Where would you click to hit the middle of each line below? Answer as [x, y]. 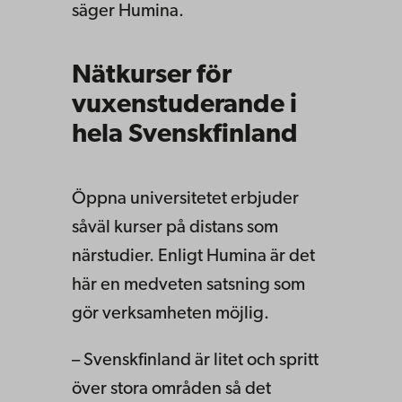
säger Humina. [128, 11]
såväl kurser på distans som [175, 228]
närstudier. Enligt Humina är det [193, 257]
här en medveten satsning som [188, 286]
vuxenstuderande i [184, 105]
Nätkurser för [152, 75]
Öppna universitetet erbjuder [185, 200]
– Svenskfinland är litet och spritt [195, 361]
